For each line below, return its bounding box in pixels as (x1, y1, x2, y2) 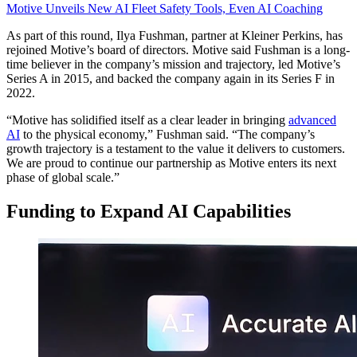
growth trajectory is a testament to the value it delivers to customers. (6, 142, 345, 156)
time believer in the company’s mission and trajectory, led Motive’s (6, 57, 340, 72)
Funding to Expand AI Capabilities (6, 201, 291, 222)
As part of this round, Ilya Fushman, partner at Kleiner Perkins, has (6, 29, 343, 43)
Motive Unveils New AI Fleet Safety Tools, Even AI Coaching (6, 2, 323, 16)
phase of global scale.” (6, 171, 120, 185)
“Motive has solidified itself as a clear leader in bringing (6, 113, 288, 127)
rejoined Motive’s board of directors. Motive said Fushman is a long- (6, 43, 350, 57)
